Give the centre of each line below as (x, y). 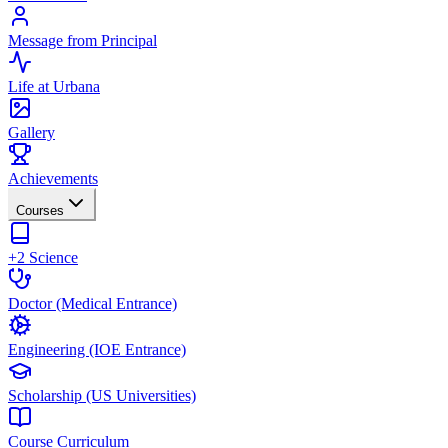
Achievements (53, 178)
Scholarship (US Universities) (102, 395)
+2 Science (43, 257)
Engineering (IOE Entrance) (97, 349)
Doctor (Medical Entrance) (92, 303)
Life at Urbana (54, 86)
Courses (40, 210)
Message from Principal (82, 40)
